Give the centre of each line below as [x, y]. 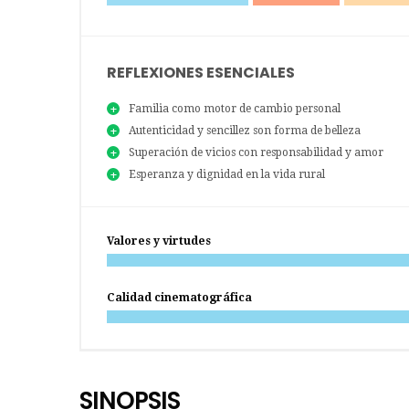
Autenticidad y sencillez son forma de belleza [245, 131]
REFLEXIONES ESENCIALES [201, 73]
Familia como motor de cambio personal [235, 109]
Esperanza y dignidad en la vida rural [227, 175]
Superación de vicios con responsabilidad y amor [256, 153]
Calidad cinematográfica [179, 298]
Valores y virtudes [159, 241]
